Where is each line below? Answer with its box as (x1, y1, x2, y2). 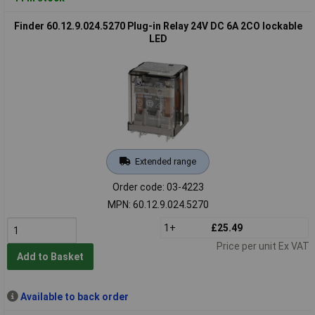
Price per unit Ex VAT (216, 240, 309, 252)
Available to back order (20, 290, 129, 302)
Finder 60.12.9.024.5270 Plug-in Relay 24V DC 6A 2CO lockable (13, 20, 302, 32)
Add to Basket (16, 251, 84, 263)
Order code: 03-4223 (112, 181, 204, 193)
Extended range (134, 155, 196, 167)
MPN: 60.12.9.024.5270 (107, 198, 209, 210)
